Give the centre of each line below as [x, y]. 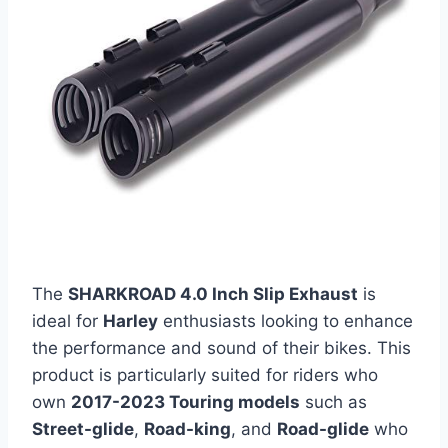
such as [333, 402]
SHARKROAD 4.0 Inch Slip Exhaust [213, 294]
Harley [130, 321]
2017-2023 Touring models [185, 402]
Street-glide [83, 429]
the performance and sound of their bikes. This [221, 348]
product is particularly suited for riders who [205, 375]
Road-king [187, 429]
